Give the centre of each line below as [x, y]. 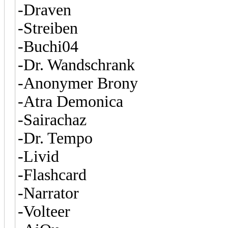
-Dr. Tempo [55, 138]
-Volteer [44, 211]
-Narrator [48, 193]
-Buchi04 [48, 46]
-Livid [38, 156]
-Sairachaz [52, 120]
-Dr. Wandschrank [76, 65]
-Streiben [48, 28]
